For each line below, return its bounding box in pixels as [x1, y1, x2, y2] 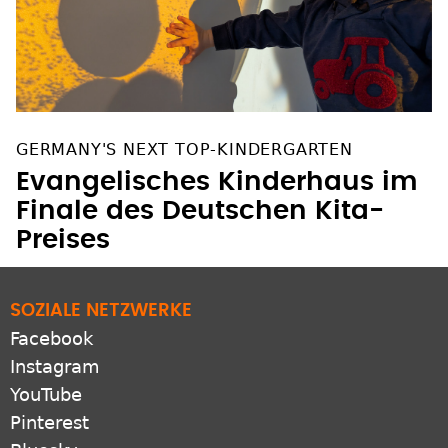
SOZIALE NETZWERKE [10, 302, 192, 321]
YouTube [10, 384, 82, 406]
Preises [16, 227, 110, 254]
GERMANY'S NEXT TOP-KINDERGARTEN [16, 140, 353, 160]
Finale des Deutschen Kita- [16, 198, 384, 225]
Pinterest [10, 412, 89, 434]
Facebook [10, 328, 93, 350]
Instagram [10, 356, 100, 378]
